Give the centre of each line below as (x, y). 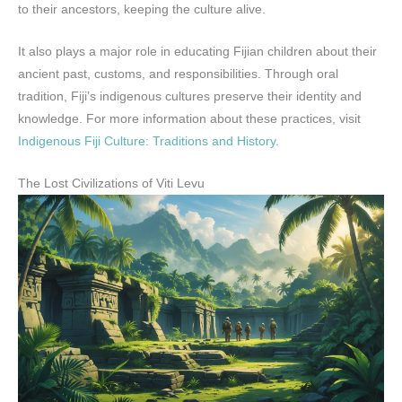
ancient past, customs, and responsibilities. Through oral (178, 74)
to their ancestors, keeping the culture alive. (142, 10)
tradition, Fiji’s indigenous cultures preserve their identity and (190, 96)
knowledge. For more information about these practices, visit (189, 118)
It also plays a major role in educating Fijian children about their (197, 51)
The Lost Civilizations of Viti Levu (111, 183)
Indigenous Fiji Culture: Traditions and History (147, 141)
